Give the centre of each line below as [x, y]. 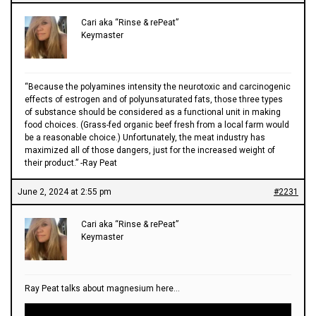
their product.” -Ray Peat [71, 163]
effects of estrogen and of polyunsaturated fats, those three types [154, 99]
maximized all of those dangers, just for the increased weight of [150, 150]
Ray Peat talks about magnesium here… [102, 288]
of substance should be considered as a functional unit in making [153, 112]
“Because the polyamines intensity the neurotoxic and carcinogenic [158, 86]
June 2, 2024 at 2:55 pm [65, 192]
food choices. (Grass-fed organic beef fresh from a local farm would [157, 124]
